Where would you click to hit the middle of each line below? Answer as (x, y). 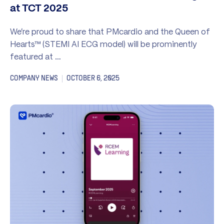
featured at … (35, 57)
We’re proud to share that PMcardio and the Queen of (110, 32)
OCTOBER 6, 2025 (93, 79)
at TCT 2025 (39, 9)
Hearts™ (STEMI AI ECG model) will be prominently (103, 44)
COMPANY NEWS (34, 79)
